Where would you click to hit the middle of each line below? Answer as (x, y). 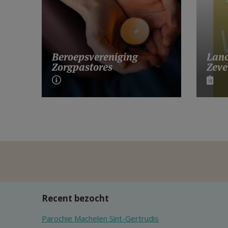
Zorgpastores (82, 67)
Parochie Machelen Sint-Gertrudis (100, 218)
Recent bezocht (75, 198)
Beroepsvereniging (95, 57)
